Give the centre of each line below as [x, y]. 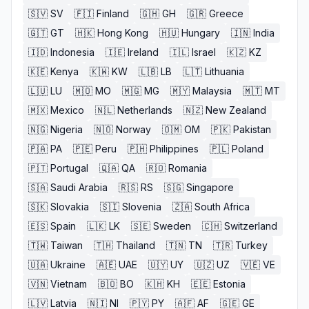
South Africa [222, 207]
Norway [133, 129]
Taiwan [67, 245]
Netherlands [145, 110]
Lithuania [225, 71]
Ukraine [68, 265]
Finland [113, 13]
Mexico [67, 110]
